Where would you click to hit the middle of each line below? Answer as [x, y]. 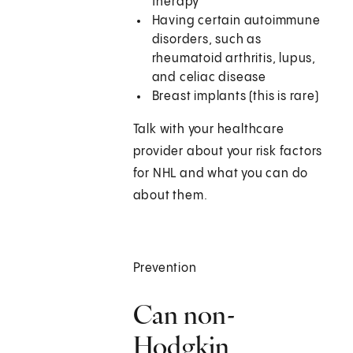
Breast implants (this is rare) [235, 97]
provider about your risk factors [228, 152]
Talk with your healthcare [208, 130]
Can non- [184, 315]
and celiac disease [209, 78]
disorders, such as [207, 40]
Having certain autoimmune [236, 21]
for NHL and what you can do [221, 174]
